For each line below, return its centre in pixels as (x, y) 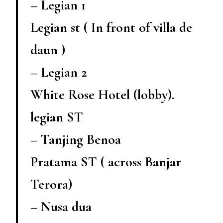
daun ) (48, 50)
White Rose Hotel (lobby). (102, 94)
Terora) (51, 184)
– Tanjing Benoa (76, 139)
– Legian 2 (59, 72)
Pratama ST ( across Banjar (106, 162)
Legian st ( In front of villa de (111, 27)
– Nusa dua (61, 206)
